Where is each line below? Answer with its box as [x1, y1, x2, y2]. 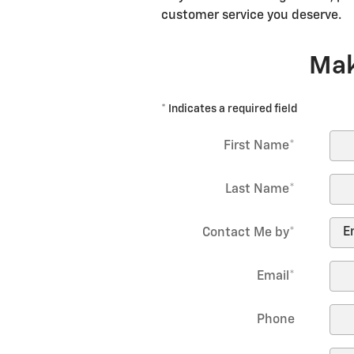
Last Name [225, 183, 290, 196]
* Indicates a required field [161, 103, 297, 115]
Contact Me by [202, 226, 290, 239]
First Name [224, 139, 290, 153]
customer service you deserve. [161, 9, 341, 22]
